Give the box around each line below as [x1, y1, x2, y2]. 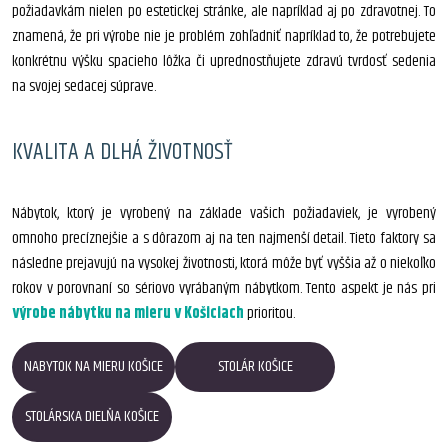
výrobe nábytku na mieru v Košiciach [12, 301, 244, 327]
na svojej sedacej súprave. [12, 74, 156, 100]
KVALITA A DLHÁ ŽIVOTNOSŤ [12, 134, 232, 171]
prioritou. [244, 301, 295, 327]
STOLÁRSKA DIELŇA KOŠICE [25, 404, 159, 430]
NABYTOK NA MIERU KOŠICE [24, 354, 163, 380]
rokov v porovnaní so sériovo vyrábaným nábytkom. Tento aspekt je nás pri [12, 276, 436, 302]
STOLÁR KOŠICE [217, 354, 293, 380]
